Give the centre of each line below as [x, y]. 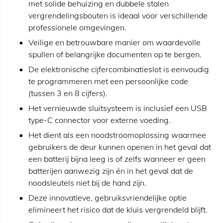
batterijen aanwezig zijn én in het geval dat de [111, 171]
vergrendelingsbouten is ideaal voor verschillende [118, 15]
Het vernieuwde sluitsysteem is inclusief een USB [118, 108]
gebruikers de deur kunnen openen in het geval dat [120, 147]
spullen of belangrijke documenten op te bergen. [115, 54]
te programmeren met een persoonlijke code [108, 81]
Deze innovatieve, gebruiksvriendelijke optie [108, 198]
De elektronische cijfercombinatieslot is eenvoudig [119, 69]
